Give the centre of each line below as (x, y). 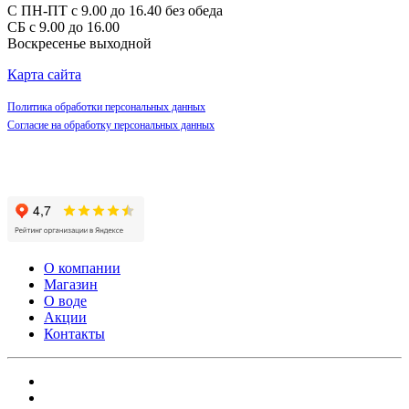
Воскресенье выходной (79, 43)
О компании (82, 267)
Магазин (71, 284)
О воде (65, 300)
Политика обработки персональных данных (106, 106)
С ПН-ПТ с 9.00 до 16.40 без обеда (115, 10)
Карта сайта (44, 74)
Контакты (74, 333)
